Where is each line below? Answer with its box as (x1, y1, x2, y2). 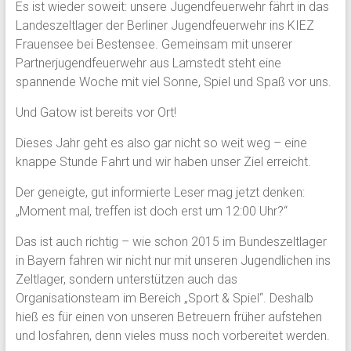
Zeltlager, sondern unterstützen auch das (15, 271, 237, 287)
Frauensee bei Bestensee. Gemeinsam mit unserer (15, 36, 292, 52)
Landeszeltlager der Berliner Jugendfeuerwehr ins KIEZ (15, 17, 314, 33)
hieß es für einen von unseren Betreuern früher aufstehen (15, 309, 322, 324)
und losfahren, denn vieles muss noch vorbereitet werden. (15, 327, 330, 343)
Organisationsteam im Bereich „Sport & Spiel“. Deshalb (15, 290, 313, 306)
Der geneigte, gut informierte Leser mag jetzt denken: (15, 184, 305, 200)
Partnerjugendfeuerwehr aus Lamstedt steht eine (15, 55, 281, 71)
